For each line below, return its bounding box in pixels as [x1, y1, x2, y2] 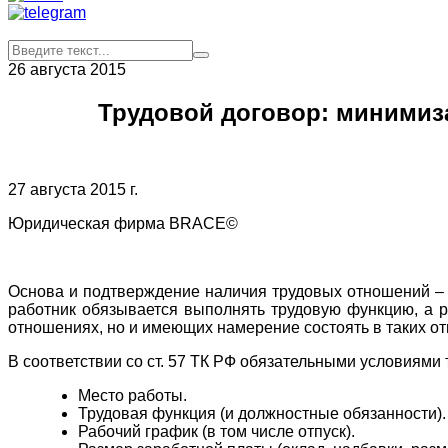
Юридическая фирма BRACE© [8, 214, 238, 232]
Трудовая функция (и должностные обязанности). [78, 404, 446, 422]
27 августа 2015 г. [8, 180, 138, 198]
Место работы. [78, 386, 187, 404]
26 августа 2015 [8, 61, 126, 78]
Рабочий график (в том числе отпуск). [78, 422, 355, 440]
